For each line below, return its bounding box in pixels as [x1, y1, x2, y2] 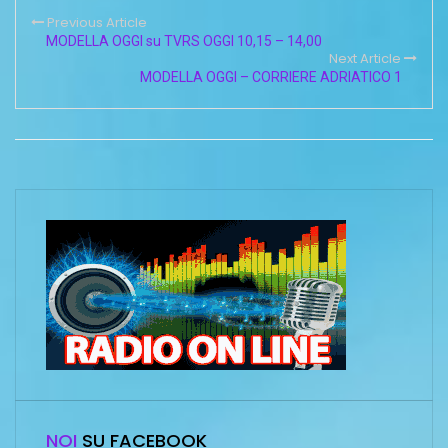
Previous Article [47, 12, 147, 32]
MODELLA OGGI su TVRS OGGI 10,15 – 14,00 [46, 32, 322, 49]
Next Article [329, 48, 401, 68]
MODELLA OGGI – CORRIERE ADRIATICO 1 [140, 68, 402, 85]
